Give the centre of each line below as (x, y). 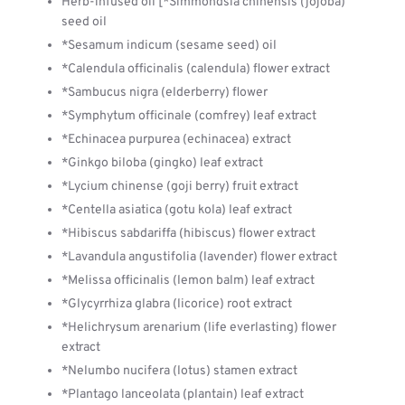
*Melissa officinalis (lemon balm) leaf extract (188, 281)
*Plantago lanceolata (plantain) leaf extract (183, 395)
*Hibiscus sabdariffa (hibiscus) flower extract (188, 234)
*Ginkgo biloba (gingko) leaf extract (162, 163)
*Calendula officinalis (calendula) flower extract (196, 69)
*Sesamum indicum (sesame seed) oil (169, 46)
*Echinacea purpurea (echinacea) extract (176, 140)
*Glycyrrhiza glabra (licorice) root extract (177, 304)
